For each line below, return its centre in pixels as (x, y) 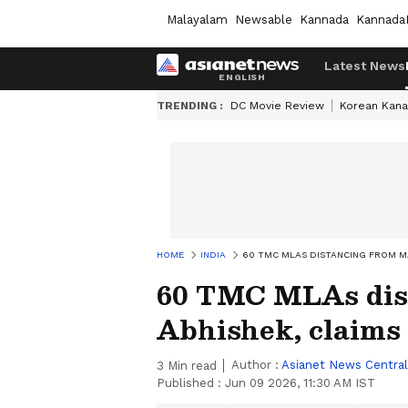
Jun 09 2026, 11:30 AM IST (300, 383)
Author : (256, 365)
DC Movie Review (277, 106)
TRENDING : (190, 106)
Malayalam (197, 19)
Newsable (264, 19)
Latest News (365, 66)
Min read (190, 366)
